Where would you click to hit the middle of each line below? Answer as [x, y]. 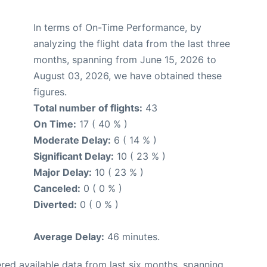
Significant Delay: [74, 156]
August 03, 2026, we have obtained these [128, 75]
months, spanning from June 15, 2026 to [125, 59]
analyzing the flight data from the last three [132, 43]
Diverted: [55, 204]
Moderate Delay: [72, 140]
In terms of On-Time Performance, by [117, 27]
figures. [50, 91]
